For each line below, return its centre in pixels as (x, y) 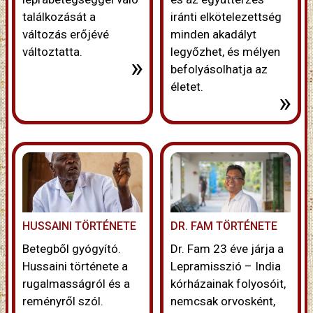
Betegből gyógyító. (72, 249)
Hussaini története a (75, 267)
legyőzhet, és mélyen (225, 52)
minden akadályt (213, 35)
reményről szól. (63, 301)
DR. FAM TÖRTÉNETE (224, 226)
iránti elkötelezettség (226, 17)
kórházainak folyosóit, (228, 284)
